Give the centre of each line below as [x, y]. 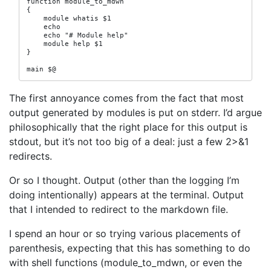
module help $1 [65, 44]
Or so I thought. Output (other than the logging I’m [124, 180]
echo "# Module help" [77, 35]
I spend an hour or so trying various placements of [125, 233]
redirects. [31, 156]
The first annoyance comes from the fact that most [126, 98]
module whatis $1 [69, 18]
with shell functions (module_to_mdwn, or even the [126, 263]
